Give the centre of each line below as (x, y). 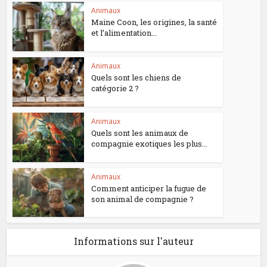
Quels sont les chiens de (136, 78)
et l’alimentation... (124, 33)
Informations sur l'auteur (133, 241)
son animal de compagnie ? (143, 199)
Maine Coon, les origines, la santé (154, 22)
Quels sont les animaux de (140, 133)
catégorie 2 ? (115, 89)
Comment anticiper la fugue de (149, 188)
